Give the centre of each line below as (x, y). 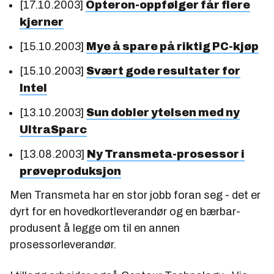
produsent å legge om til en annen (95, 228)
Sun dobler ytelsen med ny (163, 113)
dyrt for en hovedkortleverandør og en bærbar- (125, 212)
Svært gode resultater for (163, 71)
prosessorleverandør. (63, 245)
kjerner (42, 22)
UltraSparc (53, 130)
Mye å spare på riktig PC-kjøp (172, 46)
